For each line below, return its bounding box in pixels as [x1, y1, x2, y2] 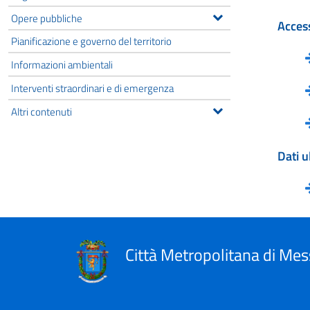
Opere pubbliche [11, 9, 82, 26]
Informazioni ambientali [11, 56, 113, 73]
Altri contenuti [11, 102, 72, 120]
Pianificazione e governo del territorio [11, 33, 172, 50]
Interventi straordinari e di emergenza [11, 79, 174, 96]
